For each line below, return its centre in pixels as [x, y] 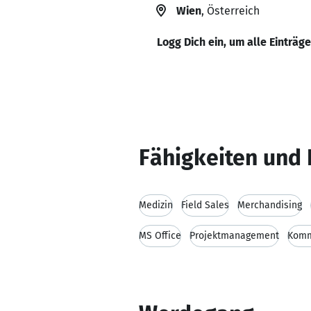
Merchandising [270, 205]
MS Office [160, 236]
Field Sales [205, 205]
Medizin [156, 205]
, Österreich [230, 11]
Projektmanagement [234, 236]
